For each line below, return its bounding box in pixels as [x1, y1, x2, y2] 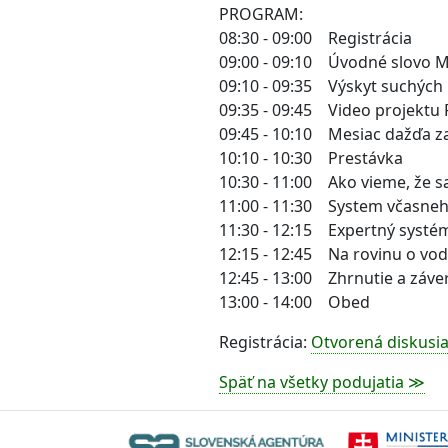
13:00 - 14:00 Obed [219, 291, 370, 313]
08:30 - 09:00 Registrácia [219, 27, 412, 49]
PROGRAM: [219, 3, 303, 25]
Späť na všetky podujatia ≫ [219, 371, 425, 393]
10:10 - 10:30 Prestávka [219, 147, 403, 169]
